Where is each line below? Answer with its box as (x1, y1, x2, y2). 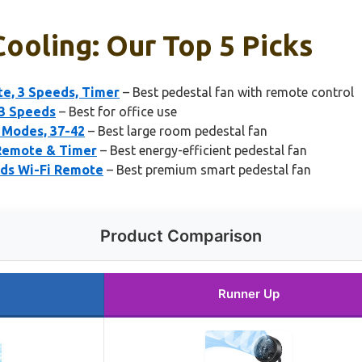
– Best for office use (56, 103, 177, 119)
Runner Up (217, 285, 280, 301)
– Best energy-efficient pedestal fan (97, 142, 307, 158)
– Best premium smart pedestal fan (103, 162, 311, 177)
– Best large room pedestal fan (85, 123, 267, 138)
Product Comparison (100, 225, 262, 246)
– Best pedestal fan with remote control (120, 84, 354, 99)
